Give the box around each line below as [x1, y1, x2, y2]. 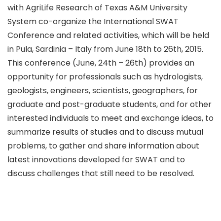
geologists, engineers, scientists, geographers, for [7, 85, 198, 96]
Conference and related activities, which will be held [7, 30, 209, 41]
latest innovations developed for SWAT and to [7, 154, 185, 165]
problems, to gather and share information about [7, 140, 199, 151]
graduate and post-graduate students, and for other [7, 99, 212, 110]
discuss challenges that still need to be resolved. [7, 168, 194, 179]
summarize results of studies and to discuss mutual [7, 126, 203, 138]
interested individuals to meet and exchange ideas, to [7, 112, 214, 124]
